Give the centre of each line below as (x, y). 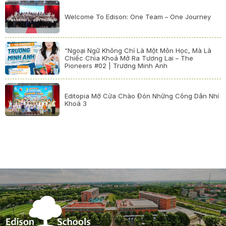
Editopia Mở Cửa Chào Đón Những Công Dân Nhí (142, 96)
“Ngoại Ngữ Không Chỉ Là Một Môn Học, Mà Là (138, 51)
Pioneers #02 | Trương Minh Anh (116, 66)
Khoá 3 (76, 103)
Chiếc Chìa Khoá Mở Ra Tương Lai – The (129, 58)
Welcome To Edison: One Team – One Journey (138, 17)
